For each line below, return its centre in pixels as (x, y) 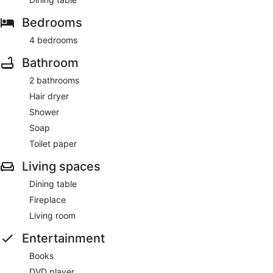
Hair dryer (49, 96)
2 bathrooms (54, 80)
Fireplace (48, 199)
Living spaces (61, 166)
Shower (44, 112)
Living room (52, 215)
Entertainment (63, 238)
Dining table (53, 183)
